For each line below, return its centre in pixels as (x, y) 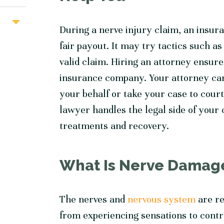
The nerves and (94, 199)
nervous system (162, 199)
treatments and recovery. (114, 126)
